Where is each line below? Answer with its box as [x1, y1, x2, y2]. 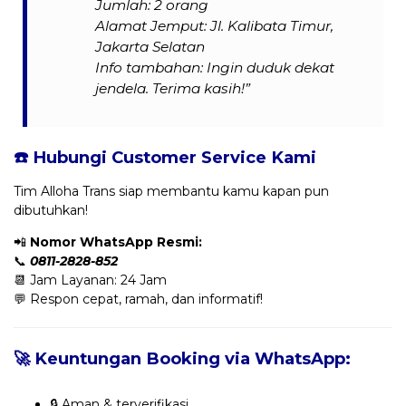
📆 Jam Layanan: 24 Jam [14, 271, 167, 288]
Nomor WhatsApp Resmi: [30, 233, 202, 250]
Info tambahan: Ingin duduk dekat [95, 58, 335, 76]
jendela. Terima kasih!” [95, 79, 251, 97]
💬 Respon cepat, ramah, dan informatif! [14, 290, 263, 307]
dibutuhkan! [14, 201, 88, 218]
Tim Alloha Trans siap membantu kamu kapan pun [14, 182, 329, 199]
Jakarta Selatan [95, 37, 206, 55]
